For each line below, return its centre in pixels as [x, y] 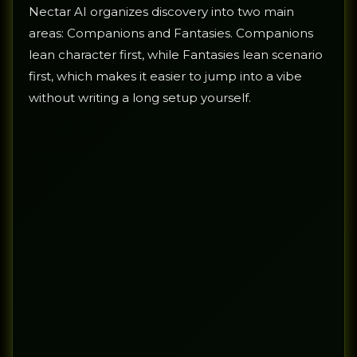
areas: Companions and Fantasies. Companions [171, 33]
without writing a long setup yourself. [140, 98]
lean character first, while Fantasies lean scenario [176, 55]
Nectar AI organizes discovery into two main [161, 12]
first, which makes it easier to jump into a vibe [165, 76]
